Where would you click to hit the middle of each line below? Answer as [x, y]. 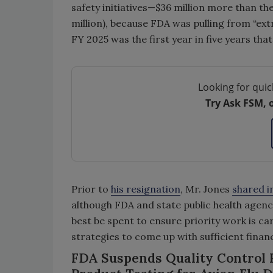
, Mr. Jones [206, 189]
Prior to [91, 189]
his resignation [146, 189]
